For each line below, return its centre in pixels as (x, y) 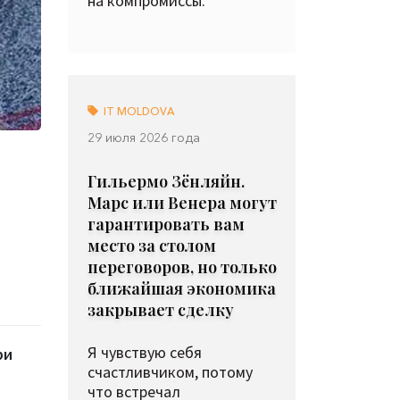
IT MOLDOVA (138, 111)
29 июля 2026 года (144, 137)
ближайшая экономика (182, 288)
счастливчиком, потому (170, 372)
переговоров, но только (182, 267)
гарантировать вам (166, 224)
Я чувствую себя (145, 352)
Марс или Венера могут (182, 203)
